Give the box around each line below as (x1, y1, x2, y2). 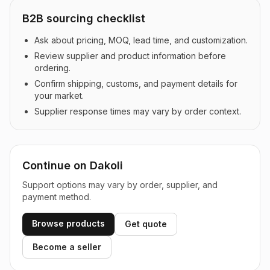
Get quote (125, 219, 167, 229)
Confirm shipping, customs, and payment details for (34, 78, 237, 89)
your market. (34, 90, 84, 101)
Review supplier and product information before (34, 51, 226, 61)
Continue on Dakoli (22, 159, 123, 172)
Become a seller (33, 242, 101, 252)
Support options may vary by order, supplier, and (22, 180, 218, 190)
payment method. (22, 192, 91, 202)
